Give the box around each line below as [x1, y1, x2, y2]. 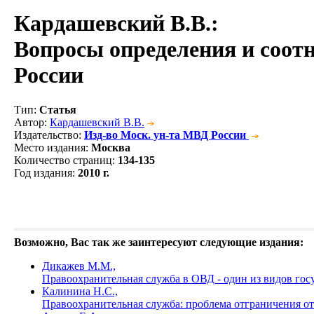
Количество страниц [14, 153, 112, 166]
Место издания [14, 141, 86, 153]
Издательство [14, 128, 78, 141]
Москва [91, 141, 130, 153]
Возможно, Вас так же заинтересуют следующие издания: [14, 235, 303, 248]
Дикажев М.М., [42, 259, 116, 272]
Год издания [14, 166, 72, 179]
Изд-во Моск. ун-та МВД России [84, 128, 246, 141]
